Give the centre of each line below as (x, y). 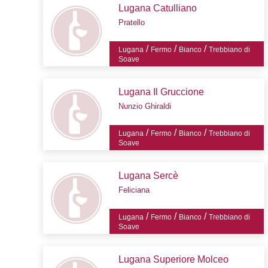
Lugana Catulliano (157, 8)
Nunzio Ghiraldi (144, 106)
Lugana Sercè (148, 176)
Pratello (131, 23)
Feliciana (134, 190)
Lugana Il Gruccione (161, 92)
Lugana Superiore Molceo (173, 260)
